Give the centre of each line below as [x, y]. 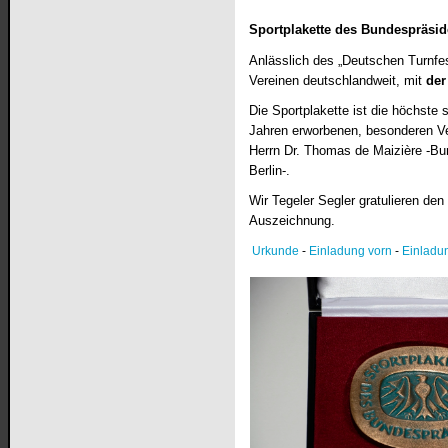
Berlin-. [270, 171]
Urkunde [276, 251]
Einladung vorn [351, 251]
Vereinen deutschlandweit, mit [336, 81]
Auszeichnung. [292, 221]
